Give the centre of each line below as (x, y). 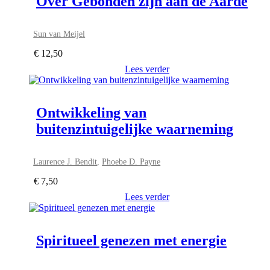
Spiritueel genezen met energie (131, 240)
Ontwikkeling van (91, 112)
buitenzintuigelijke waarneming (135, 129)
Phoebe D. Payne (131, 161)
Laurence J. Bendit (65, 161)
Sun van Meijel (59, 33)
